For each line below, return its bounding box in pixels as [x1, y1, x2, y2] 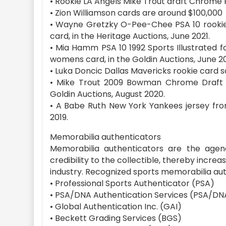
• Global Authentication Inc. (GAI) [50, 201, 182, 212]
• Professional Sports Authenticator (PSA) [50, 178, 214, 189]
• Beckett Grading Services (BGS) [50, 212, 182, 224]
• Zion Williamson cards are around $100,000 [50, 7, 222, 19]
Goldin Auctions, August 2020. [50, 88, 165, 100]
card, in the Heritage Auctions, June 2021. [50, 30, 210, 42]
